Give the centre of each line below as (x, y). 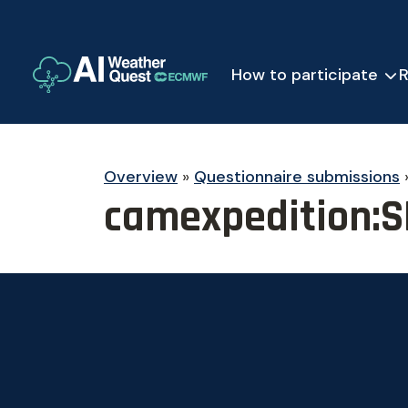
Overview (141, 177)
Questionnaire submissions (297, 177)
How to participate (305, 74)
